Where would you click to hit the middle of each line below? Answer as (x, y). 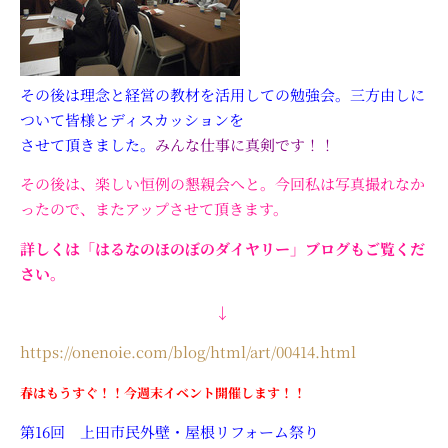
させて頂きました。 (87, 144)
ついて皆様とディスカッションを (132, 119)
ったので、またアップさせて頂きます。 (154, 209)
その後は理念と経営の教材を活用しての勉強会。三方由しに (222, 94)
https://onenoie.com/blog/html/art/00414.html (188, 352)
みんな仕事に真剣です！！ (245, 144)
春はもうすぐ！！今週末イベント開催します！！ (163, 392)
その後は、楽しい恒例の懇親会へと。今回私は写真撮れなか (222, 184)
